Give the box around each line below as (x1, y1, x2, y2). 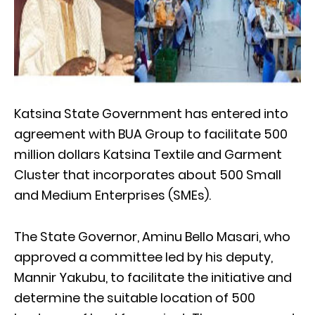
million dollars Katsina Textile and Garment (14, 145, 282, 163)
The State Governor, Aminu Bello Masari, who (14, 227, 290, 245)
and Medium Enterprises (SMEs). (14, 186, 211, 204)
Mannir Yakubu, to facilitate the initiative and (14, 268, 292, 286)
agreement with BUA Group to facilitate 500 (14, 124, 288, 143)
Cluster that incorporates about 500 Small (14, 165, 281, 184)
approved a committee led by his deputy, (14, 247, 273, 266)
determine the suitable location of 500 (14, 288, 255, 307)
